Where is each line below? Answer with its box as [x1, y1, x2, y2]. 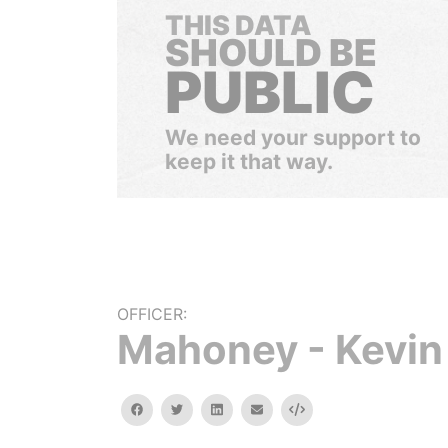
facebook [142, 401, 200, 416]
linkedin [221, 401, 267, 416]
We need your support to [165, 125, 421, 150]
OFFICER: [117, 304, 187, 324]
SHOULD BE [165, 30, 377, 75]
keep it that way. [165, 149, 333, 174]
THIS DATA [165, 9, 311, 42]
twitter [182, 401, 223, 416]
